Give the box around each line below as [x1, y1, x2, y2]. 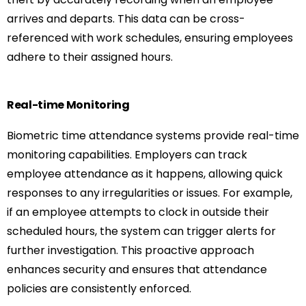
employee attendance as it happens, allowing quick [7, 166, 283, 182]
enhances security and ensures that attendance [7, 262, 267, 278]
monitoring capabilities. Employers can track [7, 147, 247, 163]
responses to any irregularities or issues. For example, [7, 185, 292, 201]
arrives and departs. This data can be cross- [7, 11, 245, 27]
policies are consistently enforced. [7, 281, 191, 297]
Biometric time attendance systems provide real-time [7, 128, 299, 144]
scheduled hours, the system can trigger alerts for [7, 223, 276, 240]
